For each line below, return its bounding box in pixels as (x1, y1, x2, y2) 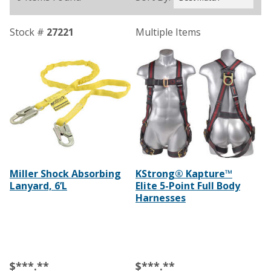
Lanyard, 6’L (10, 178, 67, 192)
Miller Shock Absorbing (10, 166, 121, 180)
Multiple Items (135, 25, 201, 39)
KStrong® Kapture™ (135, 166, 232, 180)
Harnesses (135, 191, 186, 204)
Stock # (10, 25, 47, 39)
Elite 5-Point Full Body (135, 178, 240, 192)
